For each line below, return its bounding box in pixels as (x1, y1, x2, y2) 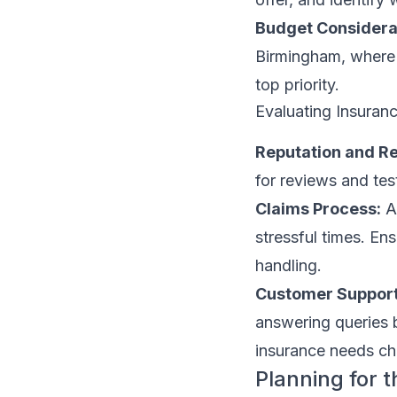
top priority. (255, 75, 339, 94)
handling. (255, 256, 322, 275)
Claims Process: (255, 199, 381, 218)
